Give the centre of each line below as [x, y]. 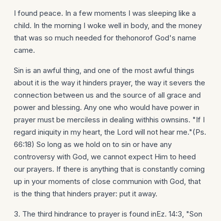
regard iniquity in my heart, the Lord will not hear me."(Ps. [110, 132]
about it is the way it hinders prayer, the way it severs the [110, 83]
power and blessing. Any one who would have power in [107, 107]
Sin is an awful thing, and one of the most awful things [104, 70]
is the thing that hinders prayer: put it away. [86, 194]
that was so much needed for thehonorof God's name [105, 38]
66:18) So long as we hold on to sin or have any [93, 144]
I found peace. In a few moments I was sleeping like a [105, 13]
